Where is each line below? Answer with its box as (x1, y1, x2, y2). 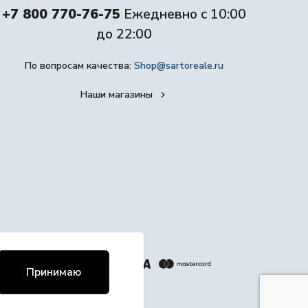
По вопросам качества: (25, 59, 135, 72)
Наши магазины (80, 88, 153, 101)
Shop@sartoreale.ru (134, 59, 224, 72)
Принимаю (26, 265, 81, 280)
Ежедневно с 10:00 (124, 5, 247, 23)
